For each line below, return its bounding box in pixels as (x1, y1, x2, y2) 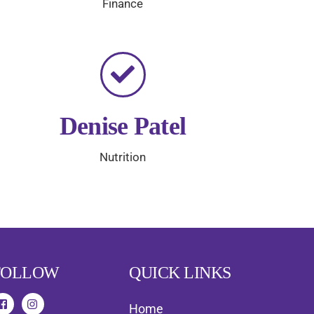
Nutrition (100, 149, 146, 164)
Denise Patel (59, 111, 186, 140)
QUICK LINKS (128, 263, 231, 282)
